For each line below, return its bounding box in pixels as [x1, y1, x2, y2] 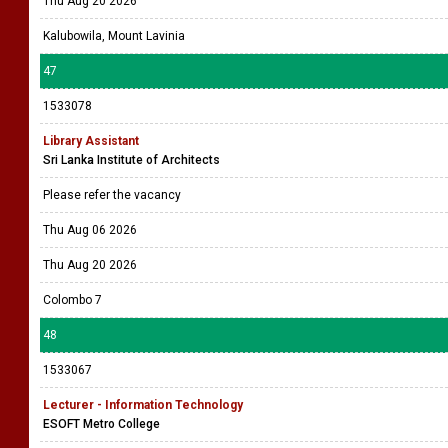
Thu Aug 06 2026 [43, 223, 137, 237]
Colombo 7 [43, 293, 102, 307]
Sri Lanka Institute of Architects [43, 153, 220, 167]
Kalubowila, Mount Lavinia [43, 29, 185, 43]
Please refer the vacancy [43, 188, 184, 202]
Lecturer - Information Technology [43, 398, 243, 412]
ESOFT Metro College [43, 417, 160, 431]
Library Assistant [43, 134, 139, 148]
